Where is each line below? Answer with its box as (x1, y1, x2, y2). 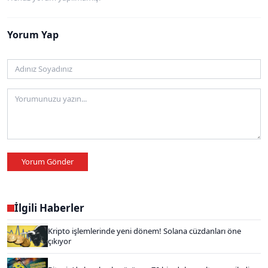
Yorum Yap (7, 28, 59, 41)
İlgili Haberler (14, 201, 84, 215)
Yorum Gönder (22, 156, 74, 167)
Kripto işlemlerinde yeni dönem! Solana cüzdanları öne (48, 226, 241, 237)
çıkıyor (48, 236, 71, 247)
